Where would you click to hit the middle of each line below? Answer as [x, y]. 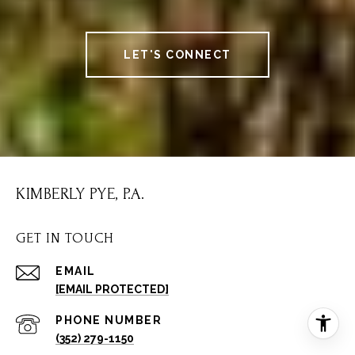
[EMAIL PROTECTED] [112, 289]
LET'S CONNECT [177, 54]
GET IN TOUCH [65, 238]
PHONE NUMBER [109, 320]
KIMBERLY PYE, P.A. [80, 193]
